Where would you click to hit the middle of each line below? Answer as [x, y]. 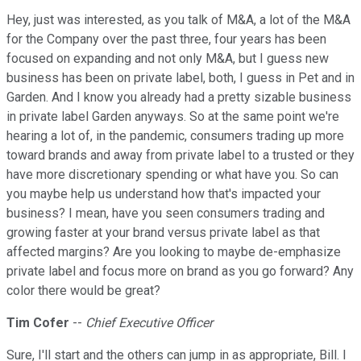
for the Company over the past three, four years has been [166, 39]
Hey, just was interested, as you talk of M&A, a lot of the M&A [178, 20]
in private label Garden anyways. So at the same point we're [173, 117]
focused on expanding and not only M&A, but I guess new [168, 59]
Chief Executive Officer [149, 323]
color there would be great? [83, 291]
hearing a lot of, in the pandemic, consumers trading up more [175, 136]
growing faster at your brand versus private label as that [163, 233]
